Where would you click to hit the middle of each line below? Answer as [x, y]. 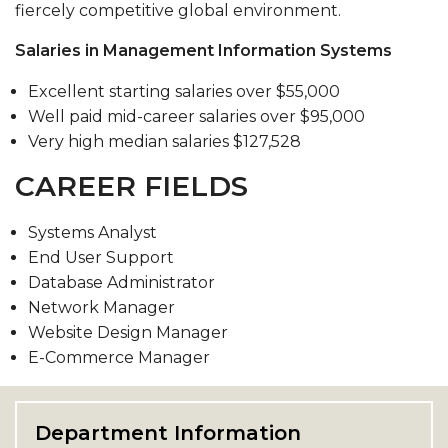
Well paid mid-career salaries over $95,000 [196, 117]
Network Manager [101, 308]
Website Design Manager [127, 333]
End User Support [100, 258]
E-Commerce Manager [118, 358]
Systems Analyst [92, 233]
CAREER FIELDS [131, 186]
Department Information [168, 433]
